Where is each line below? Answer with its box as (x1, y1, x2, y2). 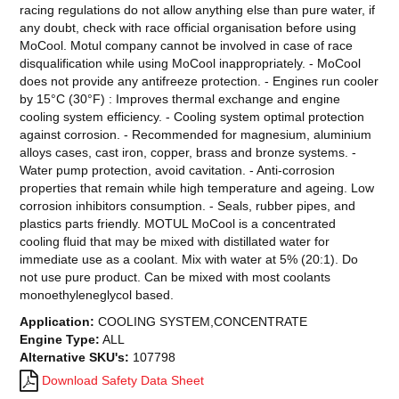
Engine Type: (20, 332, 101, 347)
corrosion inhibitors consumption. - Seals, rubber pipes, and (20, 199, 356, 214)
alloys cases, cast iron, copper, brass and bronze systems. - (20, 145, 357, 160)
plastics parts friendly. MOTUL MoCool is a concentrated (20, 216, 337, 232)
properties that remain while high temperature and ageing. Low (20, 181, 375, 196)
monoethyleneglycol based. (20, 288, 175, 303)
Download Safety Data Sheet (42, 373, 205, 388)
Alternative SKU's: (20, 350, 130, 365)
